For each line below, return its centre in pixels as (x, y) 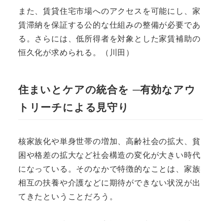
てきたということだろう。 (68, 196)
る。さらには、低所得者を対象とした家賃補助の (109, 38)
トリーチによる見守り (74, 107)
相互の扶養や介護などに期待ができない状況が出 (109, 183)
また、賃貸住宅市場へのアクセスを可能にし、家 (109, 11)
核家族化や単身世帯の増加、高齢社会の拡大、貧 (109, 141)
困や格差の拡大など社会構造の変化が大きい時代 (109, 155)
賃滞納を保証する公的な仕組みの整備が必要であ (109, 25)
